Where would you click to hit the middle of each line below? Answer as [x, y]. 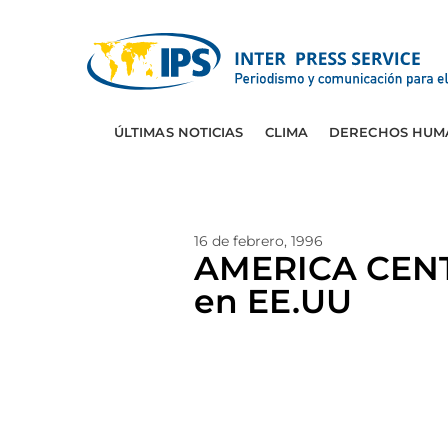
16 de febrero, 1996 [258, 241]
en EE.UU [273, 301]
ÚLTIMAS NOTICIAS [178, 132]
